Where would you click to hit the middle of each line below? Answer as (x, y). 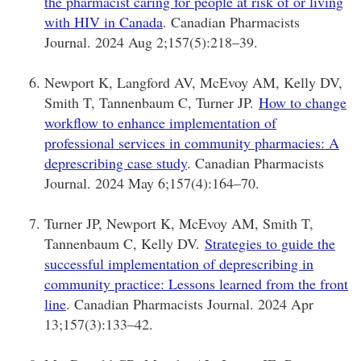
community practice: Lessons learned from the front (196, 283)
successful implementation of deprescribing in (179, 263)
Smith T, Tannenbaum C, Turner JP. (151, 102)
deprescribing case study (116, 162)
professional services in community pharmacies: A (192, 142)
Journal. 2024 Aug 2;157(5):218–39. (151, 41)
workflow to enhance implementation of (160, 122)
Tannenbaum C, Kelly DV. (124, 243)
